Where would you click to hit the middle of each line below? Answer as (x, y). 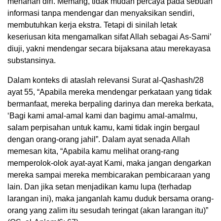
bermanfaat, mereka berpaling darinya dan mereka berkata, (110, 104)
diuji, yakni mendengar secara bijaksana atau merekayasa (109, 49)
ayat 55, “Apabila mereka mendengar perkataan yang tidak (110, 92)
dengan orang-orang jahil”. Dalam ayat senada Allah (99, 140)
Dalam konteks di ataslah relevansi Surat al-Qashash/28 (106, 80)
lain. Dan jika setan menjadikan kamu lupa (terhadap (99, 187)
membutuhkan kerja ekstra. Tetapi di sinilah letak (92, 25)
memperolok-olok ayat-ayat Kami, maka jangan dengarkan (109, 163)
